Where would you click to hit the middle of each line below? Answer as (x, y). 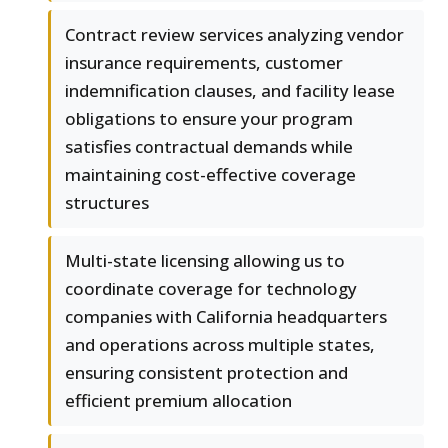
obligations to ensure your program (209, 119)
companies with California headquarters (226, 317)
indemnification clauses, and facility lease (230, 91)
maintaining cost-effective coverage (210, 175)
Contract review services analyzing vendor (234, 35)
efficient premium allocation (178, 401)
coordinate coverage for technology (211, 289)
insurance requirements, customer (204, 63)
